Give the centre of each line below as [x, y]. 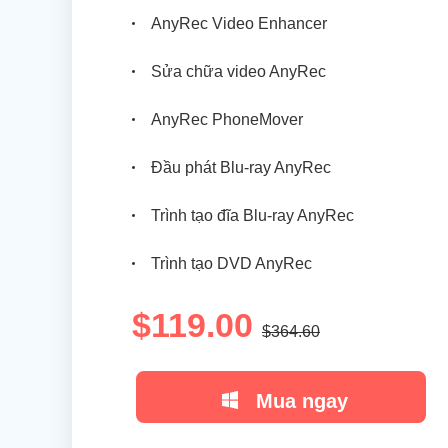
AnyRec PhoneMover [227, 119]
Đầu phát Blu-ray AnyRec [241, 167]
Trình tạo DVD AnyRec [231, 263]
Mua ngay [302, 400]
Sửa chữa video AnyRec [238, 71]
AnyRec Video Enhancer [239, 23]
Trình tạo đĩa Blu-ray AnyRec [252, 215]
